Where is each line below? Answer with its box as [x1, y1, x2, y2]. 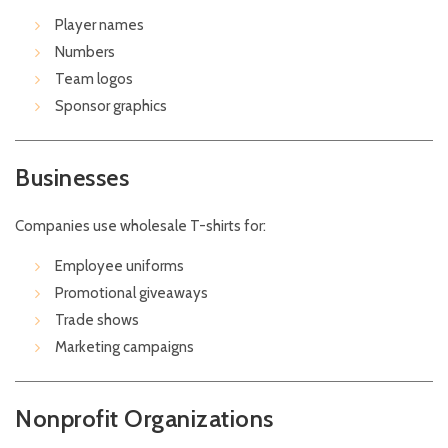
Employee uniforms [55, 257, 184, 276]
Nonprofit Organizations [15, 404, 274, 434]
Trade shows [55, 311, 139, 330]
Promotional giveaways [55, 284, 208, 303]
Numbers [55, 43, 115, 62]
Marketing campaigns [55, 338, 194, 357]
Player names [55, 16, 144, 35]
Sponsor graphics [55, 97, 167, 116]
